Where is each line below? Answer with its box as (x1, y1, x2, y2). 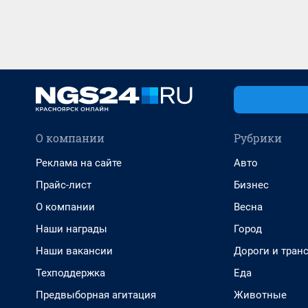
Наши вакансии (36, 245, 113, 257)
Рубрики (234, 131, 282, 145)
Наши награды (36, 223, 107, 235)
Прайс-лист (36, 179, 91, 191)
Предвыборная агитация (36, 289, 156, 301)
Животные (234, 289, 287, 301)
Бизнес (234, 179, 269, 191)
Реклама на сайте (36, 157, 122, 169)
